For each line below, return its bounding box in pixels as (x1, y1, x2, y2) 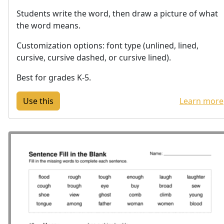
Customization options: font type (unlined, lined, (16, 40, 198, 51)
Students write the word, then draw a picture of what (16, 8, 218, 19)
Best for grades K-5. (16, 72, 91, 83)
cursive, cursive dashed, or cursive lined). (16, 52, 171, 63)
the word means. (16, 20, 80, 31)
